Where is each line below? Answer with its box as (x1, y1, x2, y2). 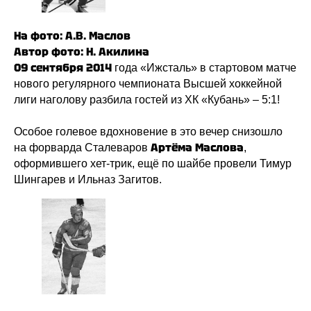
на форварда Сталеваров (14, 141, 151, 153)
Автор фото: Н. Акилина (14, 44, 149, 59)
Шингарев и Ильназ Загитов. (14, 173, 162, 185)
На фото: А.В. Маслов (14, 28, 131, 43)
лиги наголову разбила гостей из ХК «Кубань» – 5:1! (14, 93, 280, 106)
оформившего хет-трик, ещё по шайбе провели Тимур (14, 157, 292, 169)
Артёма (151, 140, 192, 155)
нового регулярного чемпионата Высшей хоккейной (14, 77, 282, 90)
